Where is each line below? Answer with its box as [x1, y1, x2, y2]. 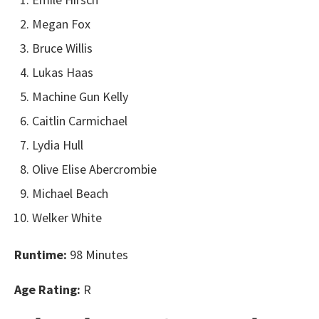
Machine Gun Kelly [32, 88, 128, 105]
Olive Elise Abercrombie [32, 161, 157, 178]
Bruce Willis [32, 40, 93, 57]
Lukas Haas [32, 64, 93, 81]
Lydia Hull [32, 137, 83, 154]
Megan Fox [32, 16, 90, 33]
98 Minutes [67, 246, 128, 263]
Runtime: [14, 246, 67, 263]
